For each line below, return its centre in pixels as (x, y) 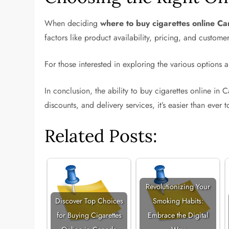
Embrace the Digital (178, 215)
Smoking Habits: (178, 201)
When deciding (73, 23)
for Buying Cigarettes (89, 215)
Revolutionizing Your (178, 187)
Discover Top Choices (89, 201)
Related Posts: (101, 136)
